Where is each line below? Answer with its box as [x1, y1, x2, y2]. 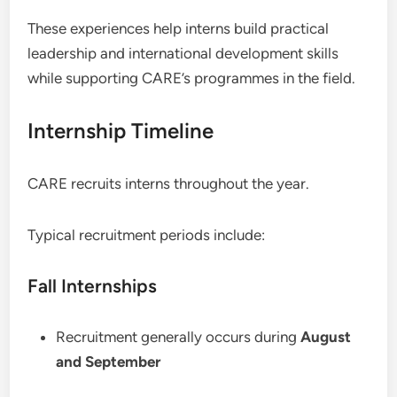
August [300, 328, 352, 346]
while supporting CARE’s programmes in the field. [27, 69, 356, 87]
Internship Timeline [27, 118, 214, 144]
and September [56, 353, 161, 370]
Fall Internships [27, 275, 158, 297]
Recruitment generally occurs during [56, 328, 301, 346]
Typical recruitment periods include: [27, 226, 266, 244]
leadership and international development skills [27, 44, 339, 62]
